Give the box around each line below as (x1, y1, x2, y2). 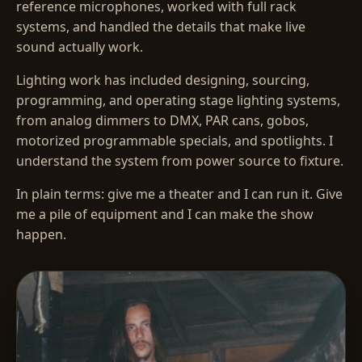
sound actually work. (16, 38, 143, 57)
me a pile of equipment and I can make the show (16, 205, 314, 224)
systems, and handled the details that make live (16, 18, 305, 36)
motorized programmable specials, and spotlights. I (16, 132, 333, 150)
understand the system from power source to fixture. (16, 152, 343, 170)
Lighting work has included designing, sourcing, (16, 71, 309, 90)
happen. (16, 225, 66, 244)
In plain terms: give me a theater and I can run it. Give (16, 185, 343, 204)
